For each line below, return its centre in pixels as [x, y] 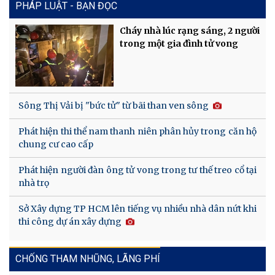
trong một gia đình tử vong [179, 43]
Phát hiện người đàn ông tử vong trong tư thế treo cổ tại [137, 170]
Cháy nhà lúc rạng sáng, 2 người [190, 30]
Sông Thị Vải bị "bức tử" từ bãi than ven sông [114, 106]
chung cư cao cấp [56, 145]
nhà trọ [34, 183]
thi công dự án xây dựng [70, 222]
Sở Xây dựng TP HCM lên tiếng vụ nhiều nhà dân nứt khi [137, 209]
